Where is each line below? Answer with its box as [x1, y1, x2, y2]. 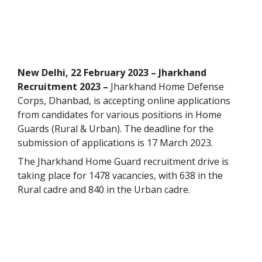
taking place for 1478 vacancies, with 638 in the [18, 169, 223, 182]
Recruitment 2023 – [18, 80, 108, 94]
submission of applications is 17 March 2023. [18, 136, 213, 150]
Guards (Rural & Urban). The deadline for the [18, 122, 213, 136]
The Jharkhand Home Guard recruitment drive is [18, 155, 229, 168]
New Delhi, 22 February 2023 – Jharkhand [18, 66, 206, 80]
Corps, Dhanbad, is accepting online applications [18, 94, 230, 108]
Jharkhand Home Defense [108, 80, 224, 94]
